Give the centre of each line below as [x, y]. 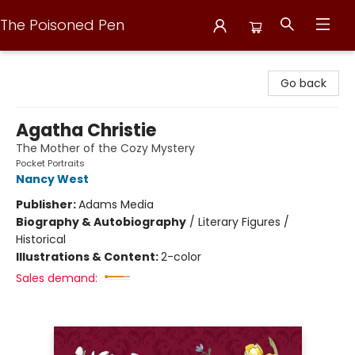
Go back [303, 83]
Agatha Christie [86, 130]
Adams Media [116, 204]
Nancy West [52, 179]
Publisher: [47, 204]
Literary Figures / [244, 222]
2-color [181, 257]
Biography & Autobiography [101, 222]
